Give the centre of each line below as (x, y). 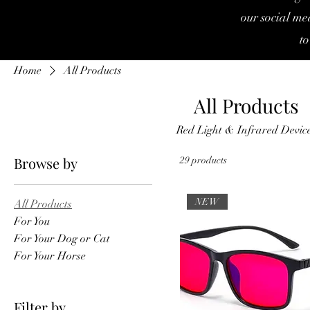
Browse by (46, 163)
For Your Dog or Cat (62, 239)
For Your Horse (50, 256)
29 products (203, 160)
